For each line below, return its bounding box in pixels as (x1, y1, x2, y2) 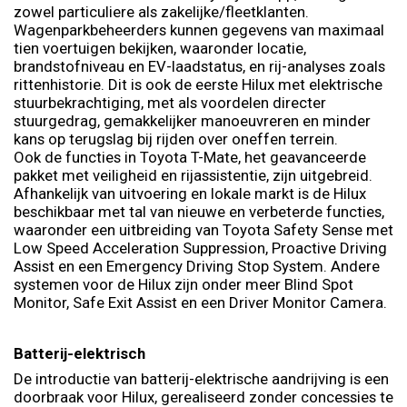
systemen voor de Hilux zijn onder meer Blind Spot (14, 274, 353, 293)
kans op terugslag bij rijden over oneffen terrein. (14, 129, 338, 148)
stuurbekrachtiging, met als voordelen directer (14, 93, 326, 112)
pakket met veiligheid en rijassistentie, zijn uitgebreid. (14, 165, 372, 184)
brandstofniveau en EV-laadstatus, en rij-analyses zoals (14, 56, 385, 75)
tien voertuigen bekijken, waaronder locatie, (14, 38, 306, 57)
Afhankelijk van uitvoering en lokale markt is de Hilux (14, 184, 366, 203)
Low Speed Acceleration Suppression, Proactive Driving (14, 238, 387, 257)
